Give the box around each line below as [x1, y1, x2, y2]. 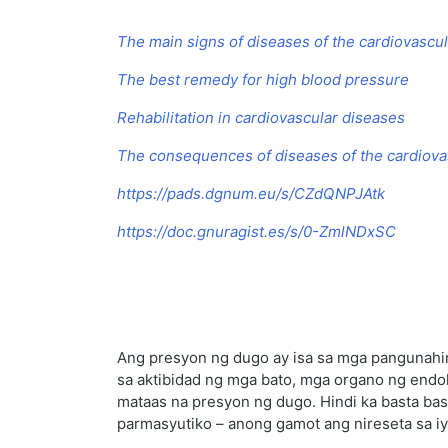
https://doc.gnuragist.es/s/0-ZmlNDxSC [117, 222, 396, 242]
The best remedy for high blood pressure [117, 70, 409, 90]
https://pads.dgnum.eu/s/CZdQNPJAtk [117, 184, 385, 204]
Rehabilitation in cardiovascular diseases [117, 108, 405, 128]
